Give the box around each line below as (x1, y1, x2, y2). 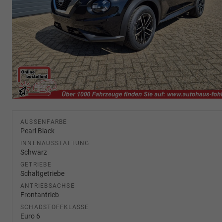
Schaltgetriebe (20, 169, 64, 177)
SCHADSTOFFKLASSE (20, 203, 89, 211)
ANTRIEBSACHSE (20, 182, 75, 189)
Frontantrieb (20, 190, 59, 199)
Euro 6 (20, 212, 40, 220)
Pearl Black (20, 126, 55, 135)
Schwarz (20, 148, 47, 156)
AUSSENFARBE (20, 118, 63, 125)
